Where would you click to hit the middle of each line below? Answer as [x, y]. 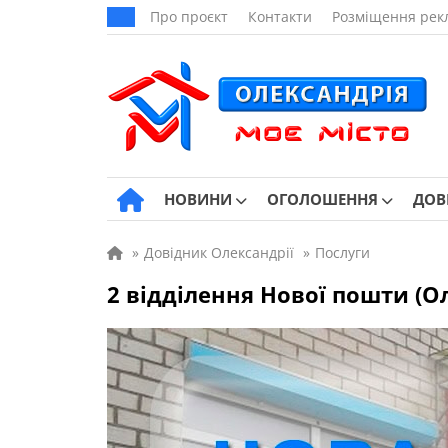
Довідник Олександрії [219, 252]
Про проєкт [189, 16]
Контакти [280, 16]
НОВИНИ [198, 199]
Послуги [342, 252]
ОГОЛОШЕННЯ [322, 199]
